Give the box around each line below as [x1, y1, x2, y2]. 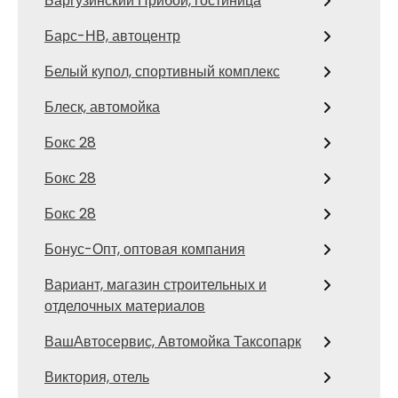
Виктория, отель [44, 366, 149, 387]
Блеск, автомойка [44, 96, 160, 117]
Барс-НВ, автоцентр [44, 25, 180, 46]
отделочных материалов [44, 295, 205, 316]
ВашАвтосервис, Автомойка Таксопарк [44, 330, 301, 352]
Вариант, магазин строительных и [44, 274, 267, 295]
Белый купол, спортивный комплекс [44, 60, 280, 82]
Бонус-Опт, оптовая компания [44, 238, 245, 259]
